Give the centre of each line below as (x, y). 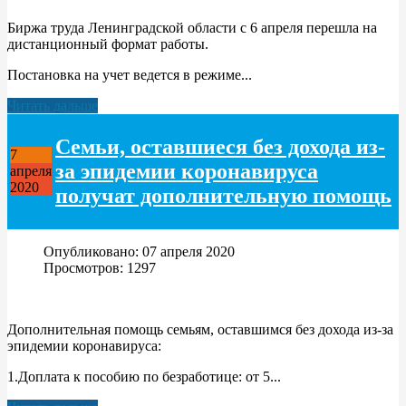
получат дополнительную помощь (223, 195)
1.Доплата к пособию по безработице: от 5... (144, 376)
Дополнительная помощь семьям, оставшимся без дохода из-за (200, 329)
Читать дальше (53, 105)
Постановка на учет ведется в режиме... (130, 74)
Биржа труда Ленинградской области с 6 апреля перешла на (192, 27)
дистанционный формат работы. (108, 43)
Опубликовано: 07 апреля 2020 (139, 251)
